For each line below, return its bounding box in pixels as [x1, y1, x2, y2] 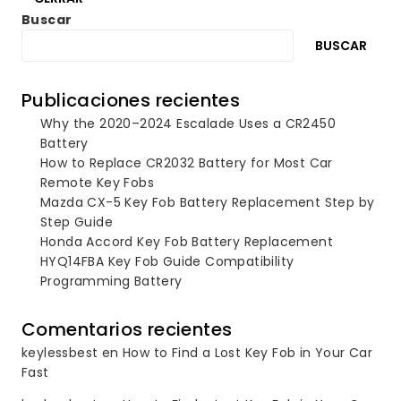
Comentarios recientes [21, 316, 233, 342]
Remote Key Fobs [40, 173, 155, 192]
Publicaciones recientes [21, 87, 241, 113]
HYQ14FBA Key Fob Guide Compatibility [40, 252, 294, 270]
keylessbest [21, 343, 98, 362]
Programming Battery [40, 271, 183, 290]
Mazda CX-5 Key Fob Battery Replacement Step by [40, 192, 375, 211]
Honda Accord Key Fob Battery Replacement [40, 232, 333, 251]
